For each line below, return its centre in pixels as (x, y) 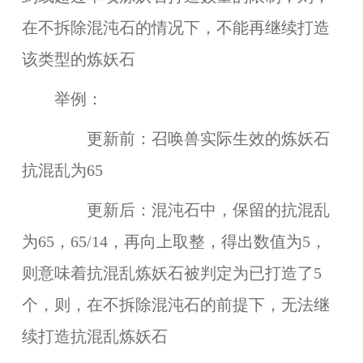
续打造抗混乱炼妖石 (94, 336)
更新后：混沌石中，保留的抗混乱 (175, 210)
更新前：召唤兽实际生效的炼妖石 (175, 139)
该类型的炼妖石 (78, 60)
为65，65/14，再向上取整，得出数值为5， (174, 241)
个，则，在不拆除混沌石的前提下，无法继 (175, 305)
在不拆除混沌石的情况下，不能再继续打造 (175, 28)
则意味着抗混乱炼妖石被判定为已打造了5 (171, 273)
